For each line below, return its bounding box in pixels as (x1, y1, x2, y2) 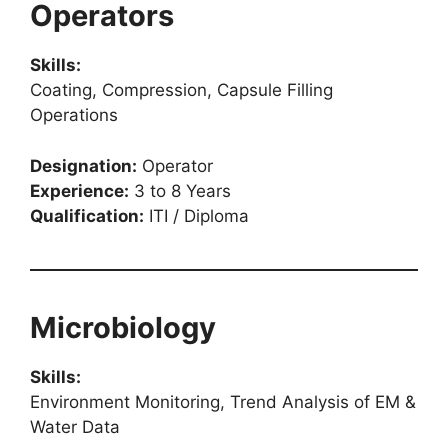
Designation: (30, 155, 137, 176)
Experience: (30, 180, 129, 201)
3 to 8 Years (129, 180, 231, 201)
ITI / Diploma (144, 205, 249, 226)
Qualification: (30, 205, 144, 226)
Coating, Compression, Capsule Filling (30, 80, 333, 100)
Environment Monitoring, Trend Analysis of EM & (30, 391, 416, 412)
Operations (30, 105, 118, 125)
